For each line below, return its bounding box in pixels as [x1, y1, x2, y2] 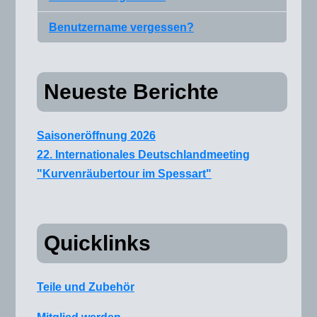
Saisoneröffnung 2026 [37, 129, 156, 142]
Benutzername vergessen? [49, 21, 194, 33]
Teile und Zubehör [37, 280, 134, 293]
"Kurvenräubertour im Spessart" [37, 167, 212, 180]
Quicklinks [44, 231, 151, 255]
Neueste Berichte [44, 79, 219, 103]
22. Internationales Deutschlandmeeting [37, 148, 250, 161]
